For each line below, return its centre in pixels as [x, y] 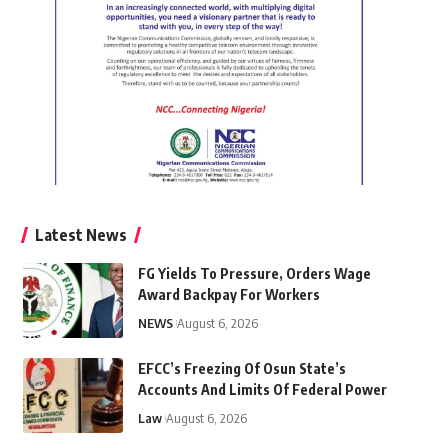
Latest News [80, 234]
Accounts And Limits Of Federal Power [262, 389]
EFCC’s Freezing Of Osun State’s [241, 368]
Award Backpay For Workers [228, 294]
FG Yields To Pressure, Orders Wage [254, 273]
